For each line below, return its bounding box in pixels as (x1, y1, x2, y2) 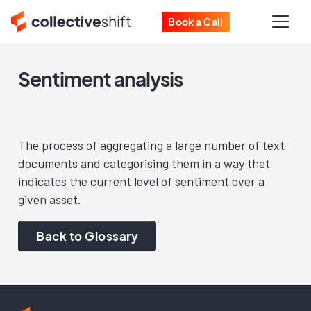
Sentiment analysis (18, 67, 183, 91)
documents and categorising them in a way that (18, 155, 270, 171)
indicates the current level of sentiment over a (18, 174, 264, 189)
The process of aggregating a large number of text (18, 137, 285, 153)
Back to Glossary (36, 228, 139, 244)
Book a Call (168, 15, 224, 28)
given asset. (18, 192, 81, 207)
